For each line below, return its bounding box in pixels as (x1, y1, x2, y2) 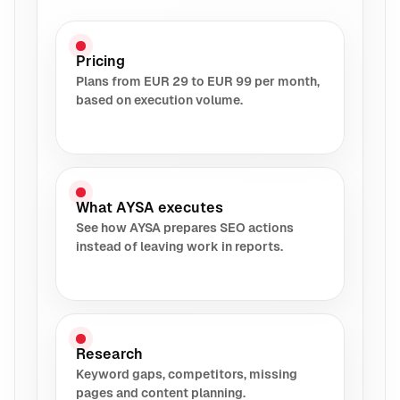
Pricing (76, 52, 125, 70)
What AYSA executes (76, 198, 223, 216)
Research (76, 345, 143, 362)
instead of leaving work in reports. (76, 238, 283, 254)
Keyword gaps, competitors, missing (76, 366, 297, 381)
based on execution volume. (76, 92, 243, 107)
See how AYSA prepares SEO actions (76, 220, 294, 235)
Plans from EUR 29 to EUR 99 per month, (76, 73, 320, 88)
